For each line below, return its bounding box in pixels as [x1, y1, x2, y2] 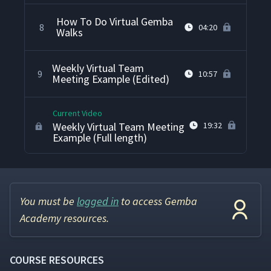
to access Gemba [119, 194, 197, 209]
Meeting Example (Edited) [52, 72, 170, 87]
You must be [20, 194, 77, 209]
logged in [77, 194, 119, 209]
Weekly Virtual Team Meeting [53, 120, 185, 134]
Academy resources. [20, 211, 109, 226]
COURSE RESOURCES [10, 253, 104, 267]
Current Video [53, 108, 103, 119]
